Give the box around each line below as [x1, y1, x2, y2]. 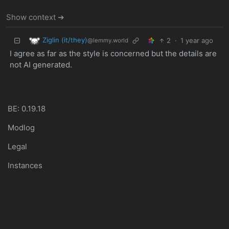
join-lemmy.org [8, 217, 62, 227]
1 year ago [180, 36, 214, 45]
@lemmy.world [87, 37, 128, 44]
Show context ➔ [6, 12, 65, 22]
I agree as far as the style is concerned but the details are [9, 48, 217, 58]
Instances [8, 160, 42, 170]
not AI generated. [9, 59, 72, 70]
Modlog [8, 122, 35, 132]
